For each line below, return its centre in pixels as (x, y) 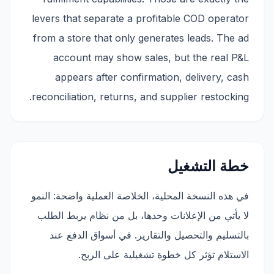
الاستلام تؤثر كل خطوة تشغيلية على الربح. (164, 254)
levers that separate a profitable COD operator (140, 18)
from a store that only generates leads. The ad (141, 38)
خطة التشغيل (208, 166)
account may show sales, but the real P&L (151, 57)
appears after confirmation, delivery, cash (152, 77)
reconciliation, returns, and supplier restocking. (140, 97)
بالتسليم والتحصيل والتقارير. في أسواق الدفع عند (149, 235)
